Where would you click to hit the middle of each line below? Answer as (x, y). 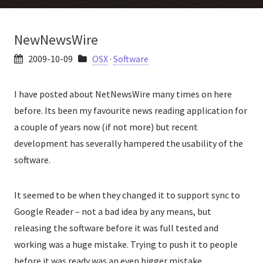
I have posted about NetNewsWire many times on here (123, 94)
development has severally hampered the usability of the (129, 143)
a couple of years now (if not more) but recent (106, 127)
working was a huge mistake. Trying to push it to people (126, 244)
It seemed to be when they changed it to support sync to (127, 195)
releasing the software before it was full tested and (116, 228)
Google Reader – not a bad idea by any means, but (113, 211)
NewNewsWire (56, 40)
